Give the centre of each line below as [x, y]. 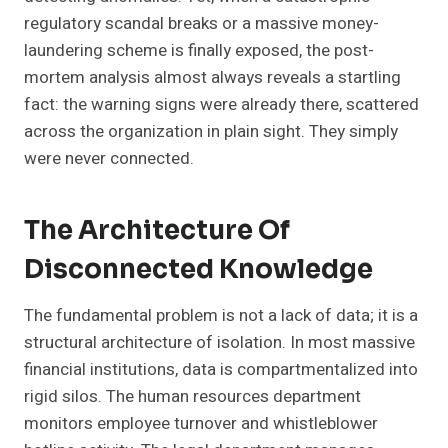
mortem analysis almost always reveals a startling [212, 78]
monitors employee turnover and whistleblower [201, 424]
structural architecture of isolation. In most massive [219, 343]
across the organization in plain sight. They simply [211, 132]
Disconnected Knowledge [198, 270]
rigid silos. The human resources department [192, 397]
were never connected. [109, 159]
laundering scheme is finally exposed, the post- [199, 51]
